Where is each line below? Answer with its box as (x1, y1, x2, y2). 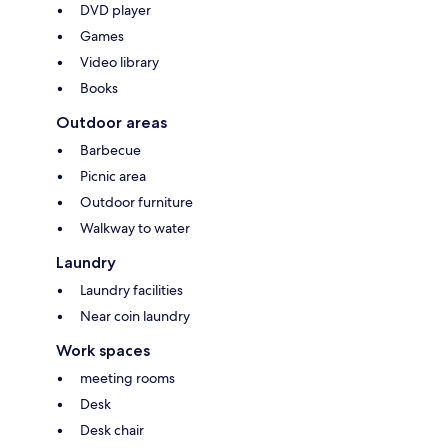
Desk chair (80, 421, 144, 440)
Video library (80, 53, 159, 72)
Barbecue (80, 141, 141, 160)
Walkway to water (80, 219, 190, 238)
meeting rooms (80, 369, 175, 388)
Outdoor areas (56, 113, 167, 133)
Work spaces (56, 341, 150, 361)
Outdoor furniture (80, 193, 193, 212)
